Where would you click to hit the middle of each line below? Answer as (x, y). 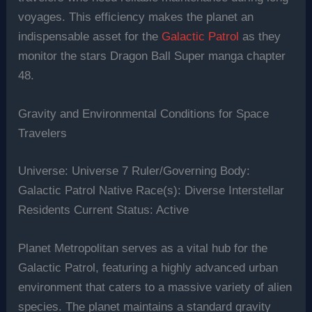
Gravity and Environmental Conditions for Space (144, 114)
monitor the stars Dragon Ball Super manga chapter (152, 56)
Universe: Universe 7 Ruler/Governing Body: (134, 171)
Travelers (43, 134)
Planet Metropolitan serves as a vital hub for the (143, 249)
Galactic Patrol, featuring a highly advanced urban (148, 268)
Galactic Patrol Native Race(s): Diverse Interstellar (151, 190)
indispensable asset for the (90, 37)
